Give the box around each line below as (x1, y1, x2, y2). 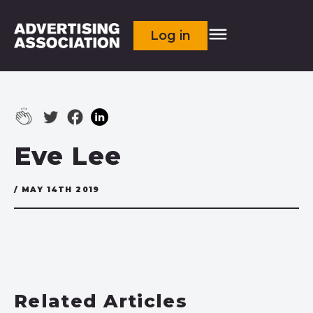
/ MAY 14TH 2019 (14, 185, 100, 194)
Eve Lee (14, 140, 122, 171)
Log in (150, 28, 191, 43)
